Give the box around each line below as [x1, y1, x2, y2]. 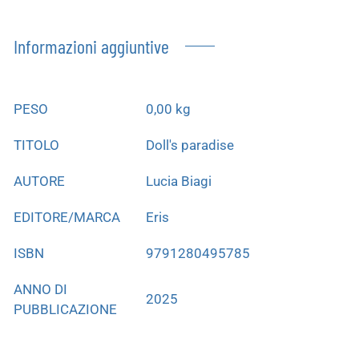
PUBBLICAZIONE [14, 301, 117, 317]
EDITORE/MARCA [14, 208, 120, 225]
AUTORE [14, 172, 65, 189]
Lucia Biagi [146, 172, 212, 189]
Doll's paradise [146, 136, 234, 153]
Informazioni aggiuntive [14, 34, 169, 58]
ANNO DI [14, 280, 67, 297]
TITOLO [14, 136, 59, 153]
